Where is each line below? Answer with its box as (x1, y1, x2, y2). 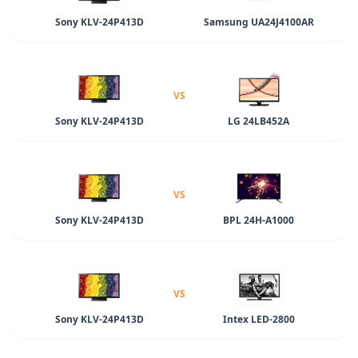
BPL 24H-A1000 (223, 213, 295, 227)
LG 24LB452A (228, 113, 290, 128)
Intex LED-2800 (222, 312, 295, 326)
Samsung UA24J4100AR (203, 14, 314, 29)
